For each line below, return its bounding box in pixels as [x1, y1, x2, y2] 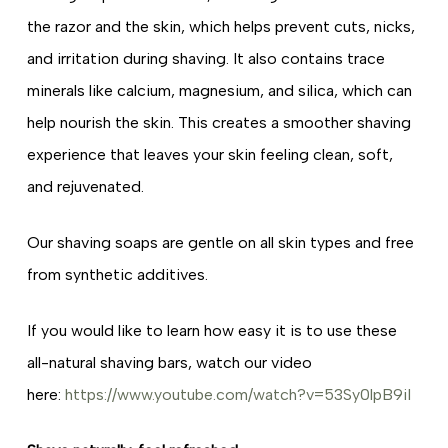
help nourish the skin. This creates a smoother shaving [26, 112, 411, 132]
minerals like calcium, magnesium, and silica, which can [26, 80, 412, 100]
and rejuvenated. [26, 176, 144, 196]
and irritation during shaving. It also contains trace [26, 48, 385, 68]
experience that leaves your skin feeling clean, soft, [26, 144, 393, 164]
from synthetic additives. [26, 264, 208, 284]
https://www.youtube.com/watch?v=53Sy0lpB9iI [64, 384, 411, 404]
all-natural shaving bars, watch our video [26, 352, 312, 372]
